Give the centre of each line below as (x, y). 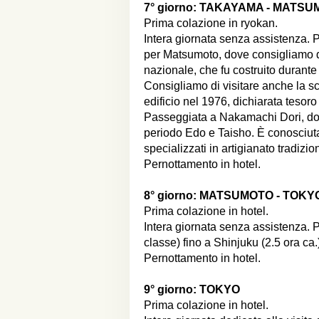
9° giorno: (172, 289)
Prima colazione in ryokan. (211, 23)
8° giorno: (172, 195)
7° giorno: (172, 7)
